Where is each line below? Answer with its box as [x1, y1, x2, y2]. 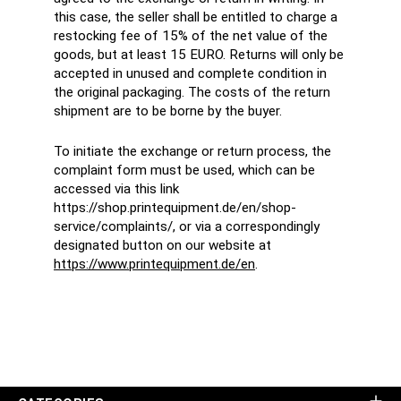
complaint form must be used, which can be [54, 162, 315, 179]
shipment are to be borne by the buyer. [54, 103, 282, 120]
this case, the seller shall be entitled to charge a [54, 9, 337, 26]
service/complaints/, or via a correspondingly [54, 218, 320, 235]
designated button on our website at [54, 237, 271, 254]
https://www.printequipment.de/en [54, 256, 255, 273]
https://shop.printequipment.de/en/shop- [54, 200, 296, 217]
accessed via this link [54, 181, 179, 198]
